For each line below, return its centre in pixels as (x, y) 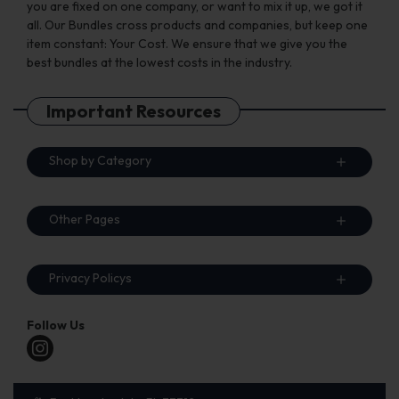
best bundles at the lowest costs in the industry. (159, 63)
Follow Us (56, 326)
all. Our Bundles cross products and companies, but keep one (197, 25)
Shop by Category (100, 161)
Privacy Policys (90, 278)
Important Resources (134, 111)
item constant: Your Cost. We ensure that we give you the (187, 44)
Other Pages (85, 220)
